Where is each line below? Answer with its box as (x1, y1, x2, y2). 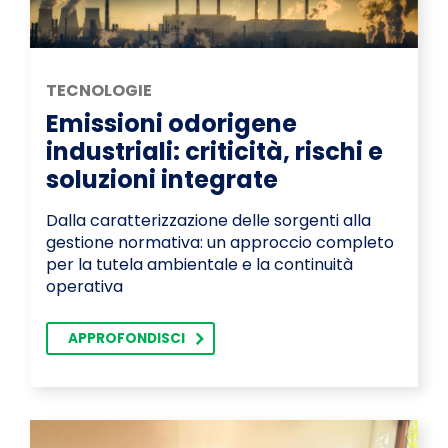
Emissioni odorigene (46, 107, 297, 141)
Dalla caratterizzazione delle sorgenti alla (46, 209, 371, 233)
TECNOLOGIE (46, 79, 152, 103)
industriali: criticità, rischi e (46, 135, 383, 169)
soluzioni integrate (46, 163, 278, 197)
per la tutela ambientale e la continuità (46, 253, 353, 277)
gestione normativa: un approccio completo (46, 231, 394, 255)
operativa (46, 275, 123, 299)
